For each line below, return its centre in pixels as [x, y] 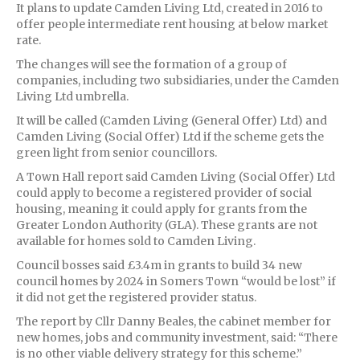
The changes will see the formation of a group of [151, 64]
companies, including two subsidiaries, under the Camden [178, 80]
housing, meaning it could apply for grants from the [162, 209]
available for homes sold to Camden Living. [136, 241]
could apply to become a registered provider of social [164, 192]
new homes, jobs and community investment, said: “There [177, 337]
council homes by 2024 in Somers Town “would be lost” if [176, 281]
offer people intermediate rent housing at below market [172, 24]
